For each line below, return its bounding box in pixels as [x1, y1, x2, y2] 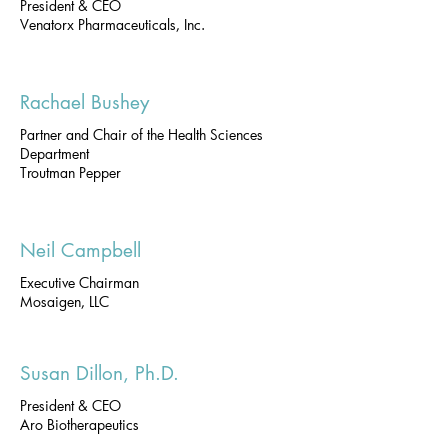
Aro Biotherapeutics [20, 415, 139, 434]
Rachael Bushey [20, 90, 149, 115]
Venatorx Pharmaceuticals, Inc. [20, 15, 205, 34]
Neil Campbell [20, 238, 141, 263]
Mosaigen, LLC [20, 292, 109, 311]
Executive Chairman [20, 273, 139, 292]
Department [20, 144, 89, 163]
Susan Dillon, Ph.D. [20, 361, 179, 386]
